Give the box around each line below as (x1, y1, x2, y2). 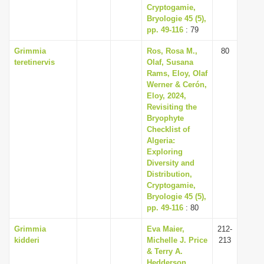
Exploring (147, 147, 183, 156)
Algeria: (147, 136, 175, 145)
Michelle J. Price (147, 236, 207, 245)
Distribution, (147, 170, 192, 179)
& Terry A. (147, 247, 183, 256)
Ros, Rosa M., (147, 47, 197, 55)
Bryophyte (147, 114, 184, 123)
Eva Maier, (147, 225, 184, 233)
